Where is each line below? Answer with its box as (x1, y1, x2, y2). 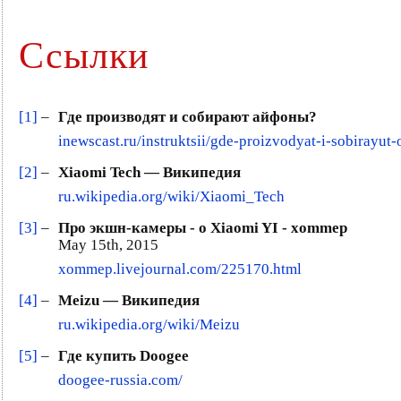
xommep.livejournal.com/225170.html (58, 260, 302, 278)
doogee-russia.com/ (58, 371, 183, 389)
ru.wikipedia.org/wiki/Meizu (58, 316, 240, 334)
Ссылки (19, 35, 149, 77)
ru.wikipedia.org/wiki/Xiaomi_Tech (58, 188, 285, 206)
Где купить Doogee (58, 347, 189, 365)
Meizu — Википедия (58, 292, 200, 310)
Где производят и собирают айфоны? (58, 108, 317, 126)
